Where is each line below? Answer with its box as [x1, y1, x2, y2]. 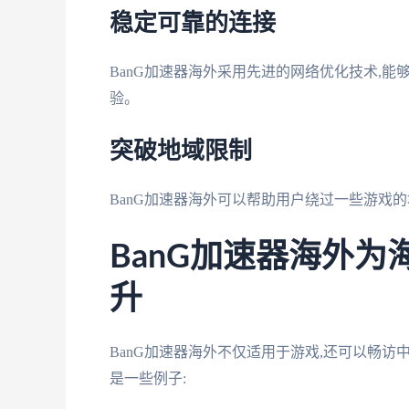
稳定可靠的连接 [110, 12, 276, 37]
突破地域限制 [110, 139, 252, 163]
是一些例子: [110, 370, 186, 386]
